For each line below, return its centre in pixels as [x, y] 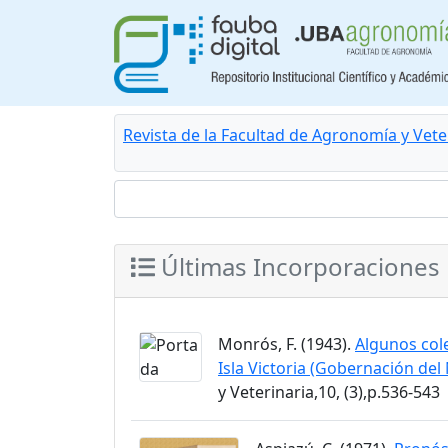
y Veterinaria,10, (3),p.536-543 [329, 392]
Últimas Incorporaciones [297, 266]
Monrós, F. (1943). [286, 344]
